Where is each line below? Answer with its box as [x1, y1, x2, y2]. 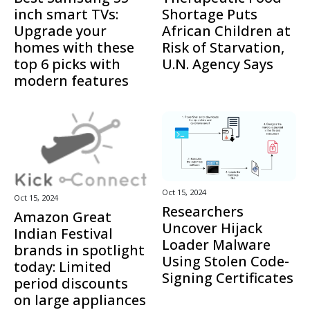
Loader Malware [162, 235, 271, 254]
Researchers [162, 201, 244, 221]
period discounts [14, 274, 128, 293]
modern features [14, 71, 129, 90]
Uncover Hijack [162, 218, 262, 237]
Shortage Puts [162, 4, 257, 24]
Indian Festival [14, 224, 113, 244]
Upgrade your [14, 21, 107, 40]
